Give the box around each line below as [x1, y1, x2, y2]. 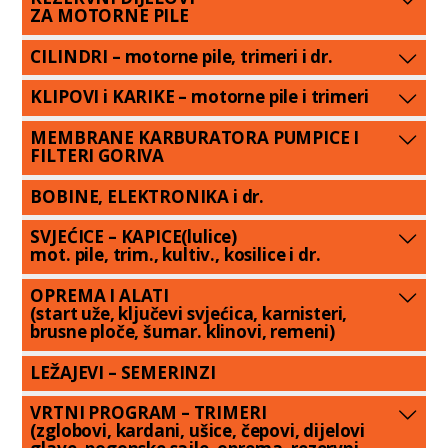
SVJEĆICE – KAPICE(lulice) [30, 225, 238, 249]
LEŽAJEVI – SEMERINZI [30, 360, 216, 384]
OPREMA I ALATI [30, 284, 170, 308]
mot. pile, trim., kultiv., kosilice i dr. [30, 243, 321, 267]
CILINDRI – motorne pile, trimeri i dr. [30, 44, 333, 68]
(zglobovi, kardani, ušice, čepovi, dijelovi [30, 419, 366, 443]
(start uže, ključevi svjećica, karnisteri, [30, 302, 348, 326]
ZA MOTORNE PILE [30, 3, 189, 27]
